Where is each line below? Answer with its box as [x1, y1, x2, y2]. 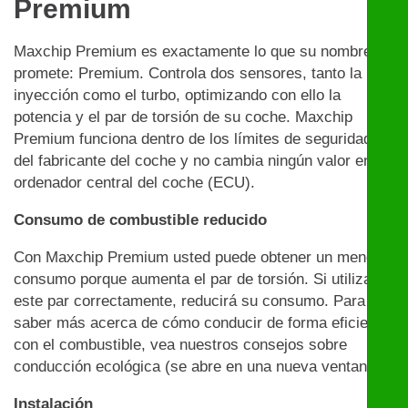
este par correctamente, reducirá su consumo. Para [14, 292, 365, 311]
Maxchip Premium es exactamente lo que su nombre [14, 43, 372, 61]
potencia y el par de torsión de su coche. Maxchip [14, 108, 352, 127]
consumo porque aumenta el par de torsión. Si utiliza [14, 270, 372, 289]
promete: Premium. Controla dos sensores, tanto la [14, 65, 362, 83]
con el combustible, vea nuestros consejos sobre [14, 336, 347, 354]
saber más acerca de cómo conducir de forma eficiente [14, 314, 389, 332]
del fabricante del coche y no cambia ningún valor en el [14, 152, 388, 170]
